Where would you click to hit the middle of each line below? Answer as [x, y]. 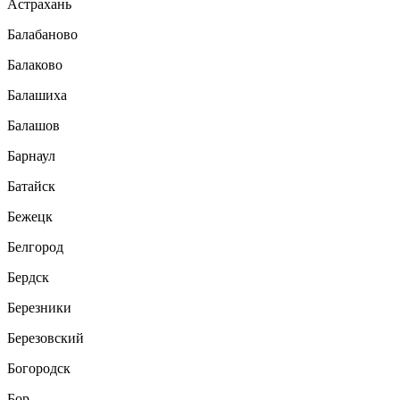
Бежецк [30, 216]
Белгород [35, 246]
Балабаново [42, 34]
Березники [39, 307]
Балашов [33, 125]
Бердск [28, 277]
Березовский [46, 337]
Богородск [39, 368]
